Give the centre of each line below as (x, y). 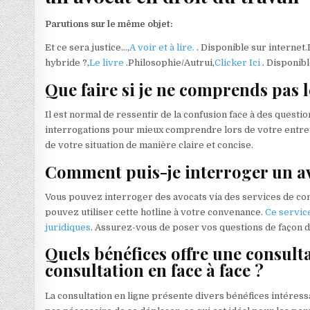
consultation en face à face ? (155, 270)
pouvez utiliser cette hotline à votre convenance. (155, 212)
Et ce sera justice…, (88, 48)
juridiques (68, 228)
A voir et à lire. (163, 48)
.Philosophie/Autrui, (171, 63)
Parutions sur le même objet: (109, 24)
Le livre (108, 63)
